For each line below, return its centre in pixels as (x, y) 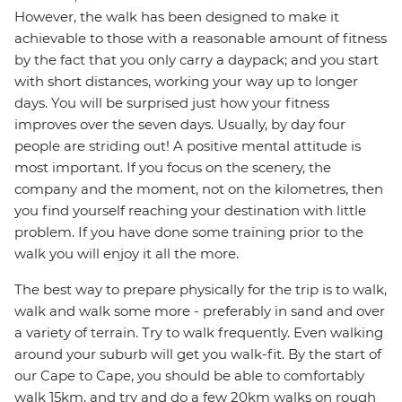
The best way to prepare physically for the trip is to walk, (201, 290)
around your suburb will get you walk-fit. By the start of (198, 354)
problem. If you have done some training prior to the (189, 232)
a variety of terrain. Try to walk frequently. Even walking (199, 333)
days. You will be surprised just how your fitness (172, 103)
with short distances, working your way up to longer (186, 82)
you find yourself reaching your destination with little (190, 211)
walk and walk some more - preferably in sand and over (200, 311)
